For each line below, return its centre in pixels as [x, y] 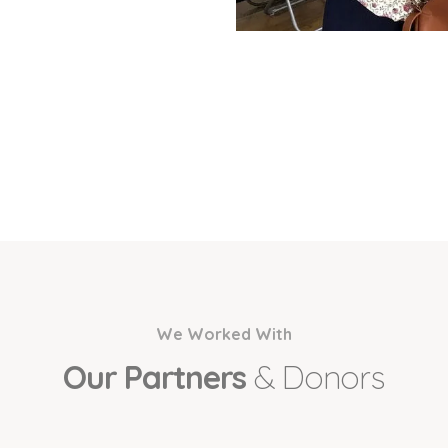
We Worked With [224, 334]
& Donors [319, 377]
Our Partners [158, 377]
